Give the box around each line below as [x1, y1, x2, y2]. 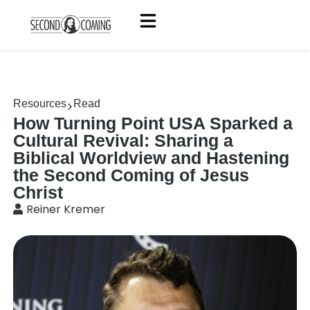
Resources [13, 98, 67, 109]
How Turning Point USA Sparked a [13, 113, 293, 133]
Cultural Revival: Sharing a [13, 131, 234, 150]
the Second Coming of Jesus [13, 165, 250, 185]
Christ [13, 183, 64, 202]
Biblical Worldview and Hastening [13, 148, 290, 167]
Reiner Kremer [26, 201, 106, 217]
